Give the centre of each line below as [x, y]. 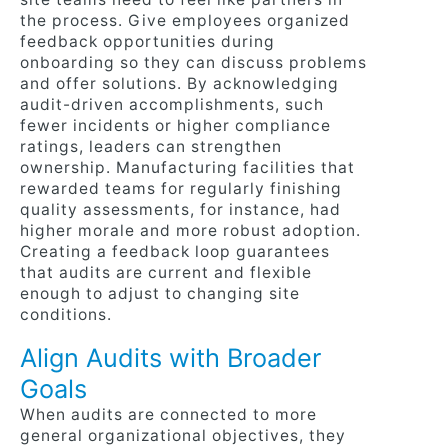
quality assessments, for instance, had [180, 209]
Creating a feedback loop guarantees [175, 251]
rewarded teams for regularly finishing [181, 188]
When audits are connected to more [168, 414]
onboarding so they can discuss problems [193, 62]
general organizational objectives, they [183, 435]
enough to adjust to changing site [160, 293]
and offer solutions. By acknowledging [179, 83]
